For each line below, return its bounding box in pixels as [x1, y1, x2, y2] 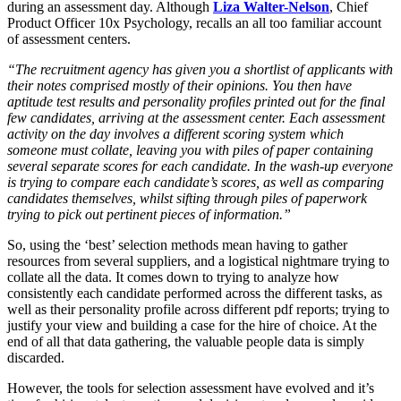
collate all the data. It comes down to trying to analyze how [7, 269, 339, 285]
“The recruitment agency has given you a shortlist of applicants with [7, 62, 393, 77]
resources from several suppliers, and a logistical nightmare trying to [7, 253, 389, 269]
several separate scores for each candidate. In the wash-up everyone [7, 158, 393, 174]
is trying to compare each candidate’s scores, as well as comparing [7, 175, 384, 190]
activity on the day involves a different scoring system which [7, 126, 344, 141]
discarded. [7, 350, 64, 365]
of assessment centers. [7, 31, 131, 47]
